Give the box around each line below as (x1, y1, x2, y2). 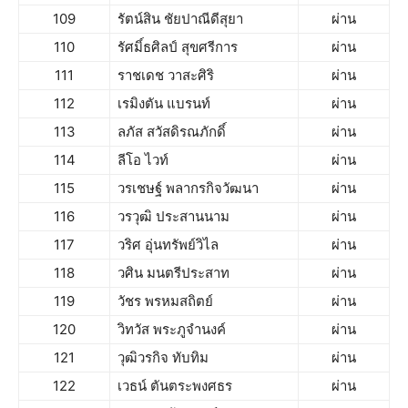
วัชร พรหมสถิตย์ (117, 292, 213, 310)
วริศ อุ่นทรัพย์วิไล (117, 236, 219, 253)
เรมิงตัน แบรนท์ (117, 95, 210, 112)
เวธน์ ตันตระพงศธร (117, 377, 232, 394)
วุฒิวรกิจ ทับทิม (117, 349, 209, 366)
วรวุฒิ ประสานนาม (117, 208, 229, 225)
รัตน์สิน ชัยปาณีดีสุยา (117, 10, 243, 27)
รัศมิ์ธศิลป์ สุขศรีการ (117, 38, 238, 56)
